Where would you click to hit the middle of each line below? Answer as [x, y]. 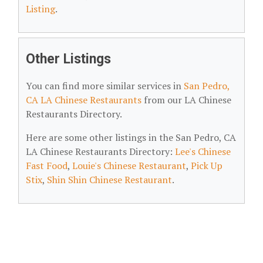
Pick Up [207, 166]
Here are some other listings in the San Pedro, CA [131, 137]
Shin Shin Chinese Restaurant [109, 180]
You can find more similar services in [105, 86]
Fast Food [47, 166]
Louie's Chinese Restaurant [129, 166]
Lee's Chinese [203, 151]
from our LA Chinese [186, 100]
